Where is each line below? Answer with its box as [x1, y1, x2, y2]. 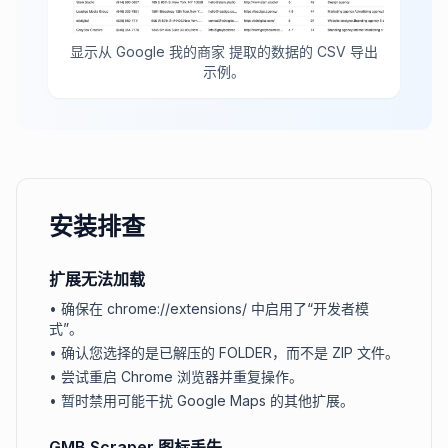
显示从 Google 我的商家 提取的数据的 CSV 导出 [70, 42, 378, 60]
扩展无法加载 [49, 268, 145, 289]
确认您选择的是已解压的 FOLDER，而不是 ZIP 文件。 [61, 343, 399, 361]
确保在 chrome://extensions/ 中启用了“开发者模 [61, 299, 369, 317]
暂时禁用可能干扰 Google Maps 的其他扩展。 [61, 391, 354, 409]
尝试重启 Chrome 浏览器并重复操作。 [61, 367, 303, 385]
